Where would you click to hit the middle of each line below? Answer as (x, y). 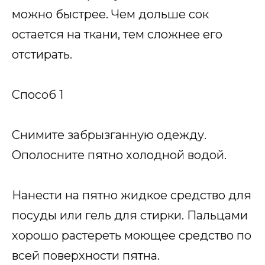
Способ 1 (38, 94)
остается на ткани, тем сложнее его (117, 34)
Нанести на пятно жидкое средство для (132, 195)
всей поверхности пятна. (86, 255)
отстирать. (42, 54)
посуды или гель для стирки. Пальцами (130, 215)
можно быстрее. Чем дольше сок (110, 14)
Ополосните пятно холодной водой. (119, 155)
